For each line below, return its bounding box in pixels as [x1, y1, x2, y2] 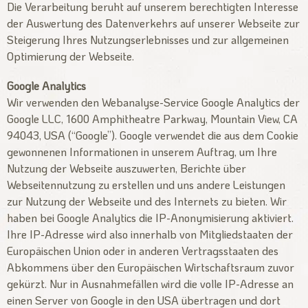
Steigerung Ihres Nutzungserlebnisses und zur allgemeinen [7, 32, 289, 47]
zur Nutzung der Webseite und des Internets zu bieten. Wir [7, 194, 287, 208]
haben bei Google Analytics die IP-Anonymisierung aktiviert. [7, 210, 294, 225]
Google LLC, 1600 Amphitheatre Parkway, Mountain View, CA [7, 111, 298, 126]
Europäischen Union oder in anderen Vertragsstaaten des [7, 243, 278, 258]
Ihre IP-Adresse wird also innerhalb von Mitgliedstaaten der [7, 227, 293, 241]
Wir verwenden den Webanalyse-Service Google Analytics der [7, 95, 300, 109]
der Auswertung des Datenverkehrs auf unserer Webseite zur [7, 15, 300, 30]
